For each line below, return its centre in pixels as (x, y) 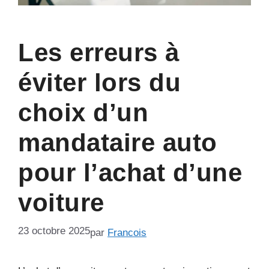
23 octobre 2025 (54, 231)
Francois (127, 233)
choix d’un (83, 113)
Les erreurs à (99, 53)
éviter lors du (99, 83)
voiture (61, 203)
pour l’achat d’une (130, 173)
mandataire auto (118, 143)
